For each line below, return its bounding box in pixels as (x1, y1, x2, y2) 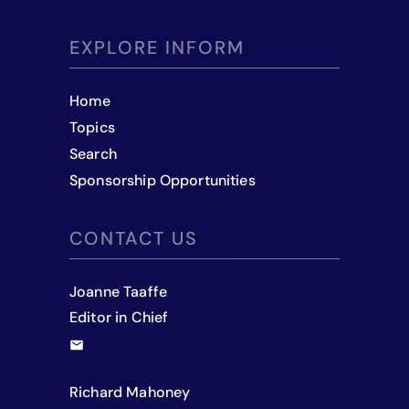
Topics (69, 118, 115, 138)
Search (69, 143, 117, 163)
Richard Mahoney (69, 382, 191, 402)
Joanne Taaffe (69, 281, 167, 301)
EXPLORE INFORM (69, 36, 245, 60)
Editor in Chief (69, 308, 169, 328)
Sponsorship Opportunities (69, 170, 256, 190)
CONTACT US (69, 225, 198, 250)
